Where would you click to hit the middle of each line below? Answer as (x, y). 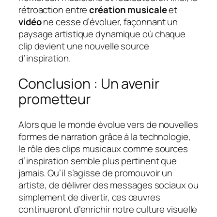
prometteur (54, 99)
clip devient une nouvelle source (84, 46)
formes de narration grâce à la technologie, (105, 136)
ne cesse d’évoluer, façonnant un (110, 22)
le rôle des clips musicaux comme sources (103, 148)
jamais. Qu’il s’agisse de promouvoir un (96, 173)
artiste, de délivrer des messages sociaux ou (108, 185)
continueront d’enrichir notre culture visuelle (108, 209)
